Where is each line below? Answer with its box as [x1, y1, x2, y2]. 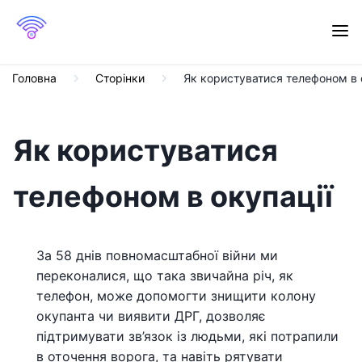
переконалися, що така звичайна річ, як [36, 267, 293, 284]
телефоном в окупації [13, 179, 333, 214]
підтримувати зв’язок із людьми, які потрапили [36, 328, 339, 344]
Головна [12, 71, 57, 85]
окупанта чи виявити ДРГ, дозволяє [36, 308, 266, 324]
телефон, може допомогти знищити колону [36, 288, 316, 304]
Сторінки [95, 71, 145, 85]
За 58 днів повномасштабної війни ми [36, 247, 278, 263]
